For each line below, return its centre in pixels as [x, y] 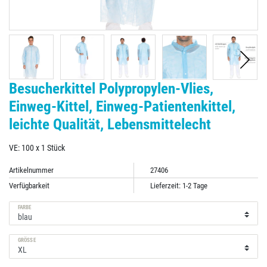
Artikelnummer [31, 170]
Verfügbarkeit [29, 185]
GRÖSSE [26, 240]
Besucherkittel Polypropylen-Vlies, [111, 88]
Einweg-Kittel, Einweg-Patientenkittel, [122, 106]
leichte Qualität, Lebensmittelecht [110, 124]
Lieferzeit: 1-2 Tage [178, 185]
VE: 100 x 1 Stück [37, 148]
